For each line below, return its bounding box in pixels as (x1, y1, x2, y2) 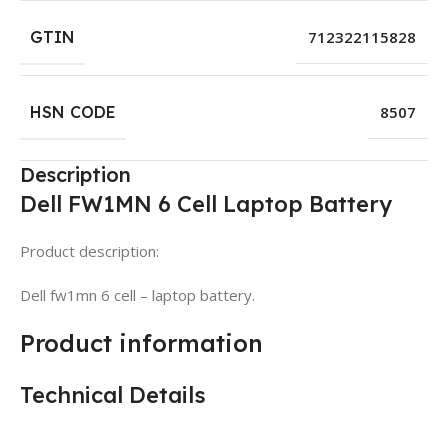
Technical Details (20, 380, 206, 409)
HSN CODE (30, 101, 116, 122)
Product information (20, 327, 263, 358)
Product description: (20, 240, 159, 261)
